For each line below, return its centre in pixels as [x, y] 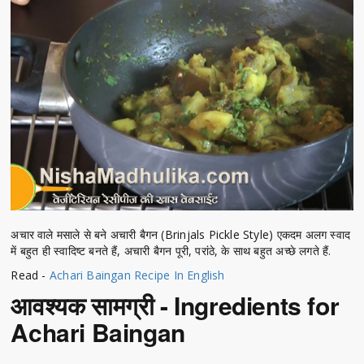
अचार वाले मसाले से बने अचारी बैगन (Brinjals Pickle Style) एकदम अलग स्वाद [181, 234]
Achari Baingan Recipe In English [137, 275]
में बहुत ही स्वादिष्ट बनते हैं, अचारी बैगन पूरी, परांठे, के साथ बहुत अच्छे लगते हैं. [171, 250]
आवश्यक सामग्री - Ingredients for [175, 305]
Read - [30, 275]
